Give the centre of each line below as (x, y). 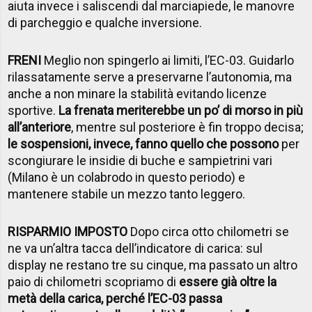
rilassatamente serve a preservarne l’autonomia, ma (150, 77)
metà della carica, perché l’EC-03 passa (115, 298)
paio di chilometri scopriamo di (94, 281)
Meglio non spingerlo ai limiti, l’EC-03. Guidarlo (168, 60)
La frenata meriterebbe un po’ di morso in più (181, 110)
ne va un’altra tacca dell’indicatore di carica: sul (135, 248)
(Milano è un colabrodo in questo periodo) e (127, 177)
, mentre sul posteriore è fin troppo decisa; (188, 127)
